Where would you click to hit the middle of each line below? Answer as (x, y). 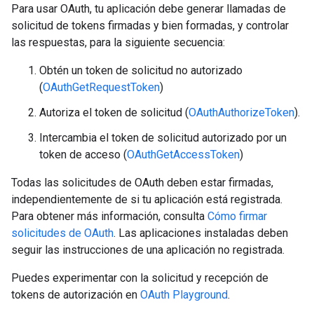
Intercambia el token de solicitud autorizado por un (163, 138)
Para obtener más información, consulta (109, 216)
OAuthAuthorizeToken (241, 112)
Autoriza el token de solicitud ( (114, 112)
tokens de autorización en (76, 295)
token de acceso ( (83, 155)
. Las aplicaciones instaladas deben (201, 233)
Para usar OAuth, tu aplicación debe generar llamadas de (149, 9)
